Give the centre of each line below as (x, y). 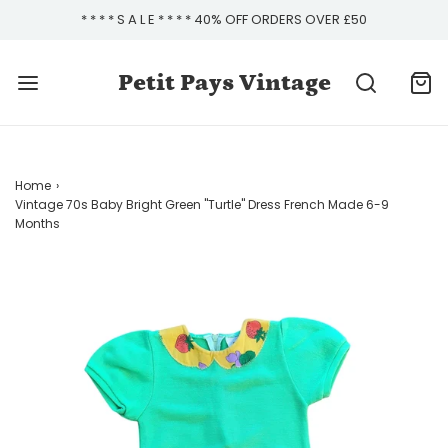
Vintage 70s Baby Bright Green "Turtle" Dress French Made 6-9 (202, 204)
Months (37, 223)
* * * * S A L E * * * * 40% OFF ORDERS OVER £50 (224, 19)
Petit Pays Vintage (224, 82)
